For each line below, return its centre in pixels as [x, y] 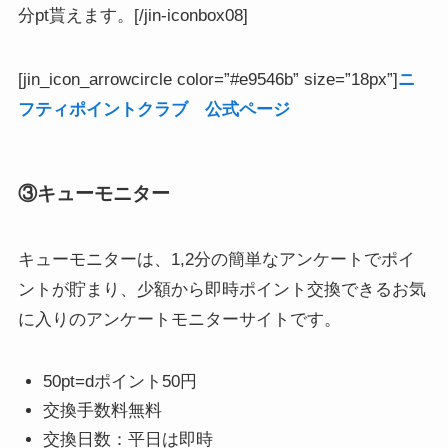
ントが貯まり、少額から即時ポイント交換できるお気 [221, 289]
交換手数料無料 [103, 410]
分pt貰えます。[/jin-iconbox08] [132, 15]
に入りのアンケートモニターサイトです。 [179, 319]
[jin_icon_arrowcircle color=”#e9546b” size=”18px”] [207, 79]
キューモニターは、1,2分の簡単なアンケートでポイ [216, 259]
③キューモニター [93, 194]
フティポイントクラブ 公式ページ [153, 109]
